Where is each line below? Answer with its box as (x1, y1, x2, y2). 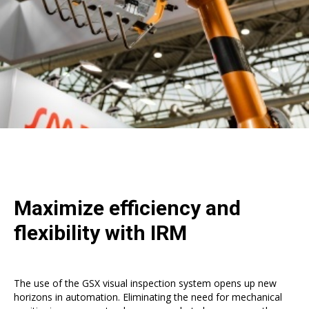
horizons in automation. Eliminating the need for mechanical (14, 290, 282, 303)
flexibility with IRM (14, 221, 187, 245)
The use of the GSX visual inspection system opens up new (14, 277, 277, 290)
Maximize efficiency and (14, 196, 241, 220)
